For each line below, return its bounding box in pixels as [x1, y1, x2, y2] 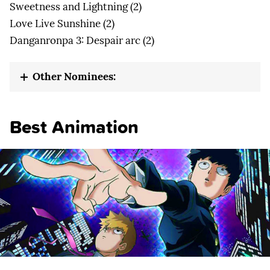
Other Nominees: [33, 69, 116, 83]
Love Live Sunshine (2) [10, 16, 115, 30]
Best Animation [10, 113, 139, 140]
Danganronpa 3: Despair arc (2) [10, 33, 154, 47]
